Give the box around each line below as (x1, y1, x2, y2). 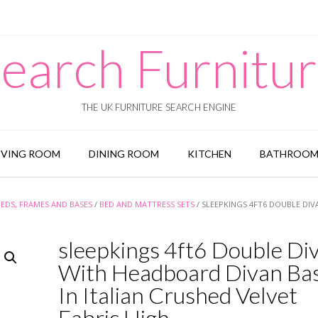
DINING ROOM (88, 148, 159, 160)
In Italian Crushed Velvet (57, 281, 297, 309)
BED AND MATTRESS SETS (99, 199, 194, 209)
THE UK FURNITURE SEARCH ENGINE (82, 102, 236, 113)
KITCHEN (187, 148, 231, 160)
